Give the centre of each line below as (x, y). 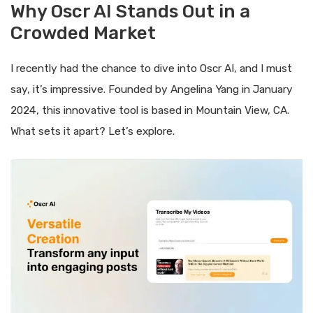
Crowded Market (83, 33)
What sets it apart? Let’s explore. (93, 131)
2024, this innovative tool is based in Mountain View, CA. (150, 110)
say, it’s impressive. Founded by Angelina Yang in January (152, 89)
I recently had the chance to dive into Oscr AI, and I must (151, 68)
